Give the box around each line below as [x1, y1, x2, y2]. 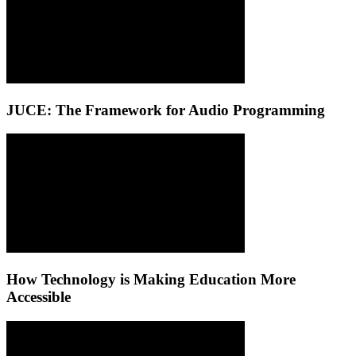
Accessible [6, 288, 71, 306]
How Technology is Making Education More [6, 271, 296, 288]
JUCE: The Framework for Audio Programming [6, 101, 325, 118]
